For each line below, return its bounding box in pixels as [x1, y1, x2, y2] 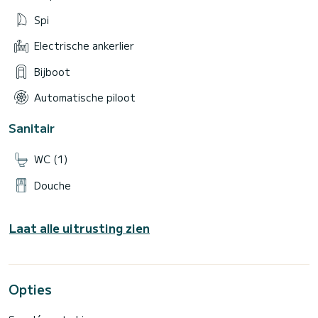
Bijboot [34, 64, 70, 79]
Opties [9, 279, 52, 298]
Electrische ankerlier [34, 38, 134, 53]
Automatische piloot [34, 90, 136, 105]
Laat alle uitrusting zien [9, 219, 150, 236]
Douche [34, 177, 71, 192]
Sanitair [9, 119, 55, 137]
